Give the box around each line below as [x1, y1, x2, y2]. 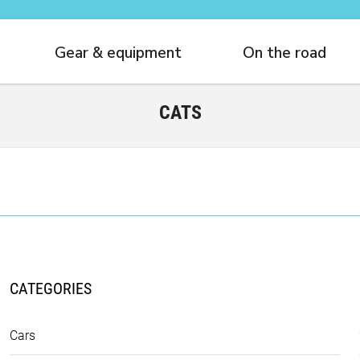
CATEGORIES [9, 279, 92, 298]
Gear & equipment [55, 42, 182, 63]
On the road [243, 42, 326, 63]
